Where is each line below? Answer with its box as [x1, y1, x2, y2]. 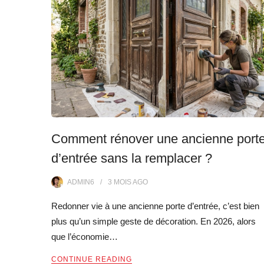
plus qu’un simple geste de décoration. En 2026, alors [51, 216, 256, 226]
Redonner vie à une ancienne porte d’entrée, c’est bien [51, 200, 259, 211]
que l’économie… [51, 231, 118, 242]
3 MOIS [108, 177, 131, 186]
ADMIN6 [67, 177, 94, 186]
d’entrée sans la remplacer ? [51, 150, 212, 166]
